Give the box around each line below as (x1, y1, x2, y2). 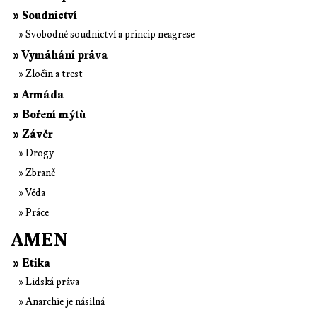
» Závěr (13, 127, 52, 142)
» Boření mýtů (13, 107, 86, 122)
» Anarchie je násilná (18, 295, 105, 308)
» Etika (13, 255, 51, 270)
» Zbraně (18, 166, 55, 179)
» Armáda (13, 87, 64, 102)
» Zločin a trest (18, 67, 83, 80)
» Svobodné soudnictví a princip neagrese (18, 28, 195, 40)
